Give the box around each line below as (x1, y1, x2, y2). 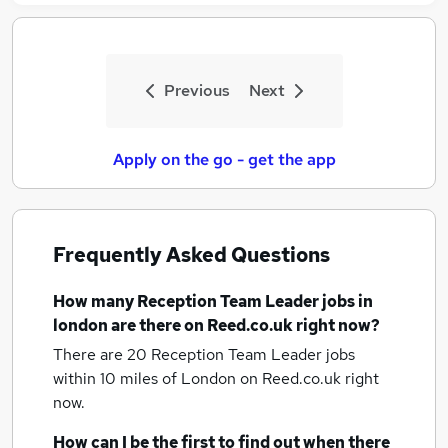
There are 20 (53, 344, 151, 365)
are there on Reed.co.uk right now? (108, 315, 380, 336)
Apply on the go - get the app (112, 149, 336, 170)
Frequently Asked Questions (53, 242, 330, 268)
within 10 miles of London (53, 368, 240, 389)
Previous (163, 80, 230, 101)
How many (53, 291, 137, 312)
